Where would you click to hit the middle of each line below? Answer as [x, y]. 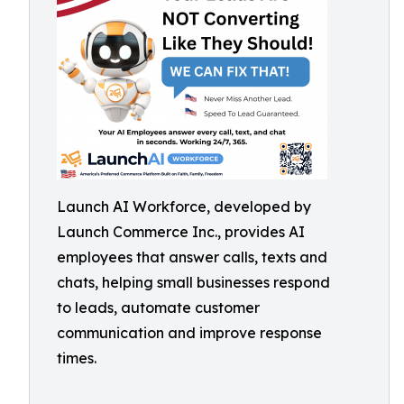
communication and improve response [189, 333]
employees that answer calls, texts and [192, 257]
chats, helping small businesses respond [193, 282]
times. [77, 358]
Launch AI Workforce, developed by [184, 207]
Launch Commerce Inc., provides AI [181, 232]
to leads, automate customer [158, 308]
